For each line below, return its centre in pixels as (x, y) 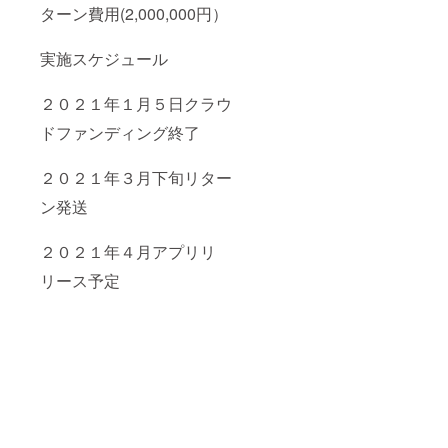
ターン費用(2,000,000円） (134, 14)
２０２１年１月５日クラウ (136, 104)
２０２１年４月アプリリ (128, 252)
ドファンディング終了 (120, 133)
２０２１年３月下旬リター (136, 178)
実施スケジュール (112, 59)
